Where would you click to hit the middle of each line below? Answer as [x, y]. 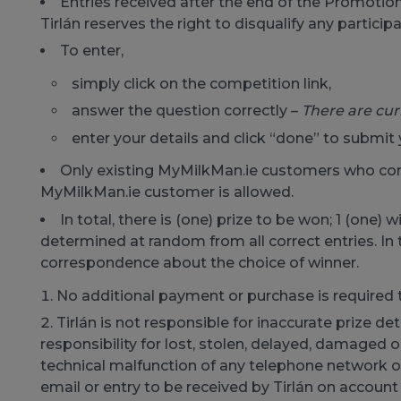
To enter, [91, 51]
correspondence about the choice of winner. [199, 262]
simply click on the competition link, [201, 83]
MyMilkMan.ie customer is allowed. [166, 192]
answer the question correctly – [186, 111]
